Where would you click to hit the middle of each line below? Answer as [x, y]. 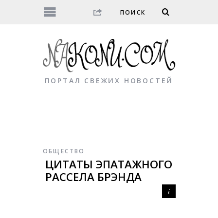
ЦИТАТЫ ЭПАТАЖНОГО [109, 164]
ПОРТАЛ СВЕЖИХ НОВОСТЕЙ [109, 81]
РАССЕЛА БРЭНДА [93, 177]
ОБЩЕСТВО [64, 151]
